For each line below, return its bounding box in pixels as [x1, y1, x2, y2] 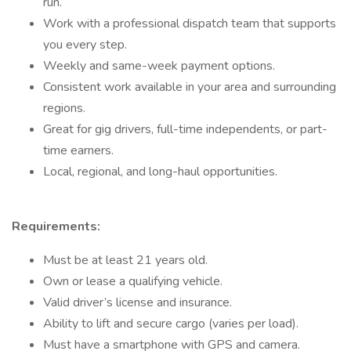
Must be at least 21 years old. [43, 251, 208, 269]
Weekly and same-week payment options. [43, 57, 275, 74]
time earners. [43, 142, 114, 159]
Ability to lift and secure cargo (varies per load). [43, 315, 299, 332]
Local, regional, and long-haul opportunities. [43, 163, 277, 180]
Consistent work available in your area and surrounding [43, 78, 336, 96]
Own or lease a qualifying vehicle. [43, 273, 223, 290]
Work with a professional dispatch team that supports [43, 15, 336, 32]
